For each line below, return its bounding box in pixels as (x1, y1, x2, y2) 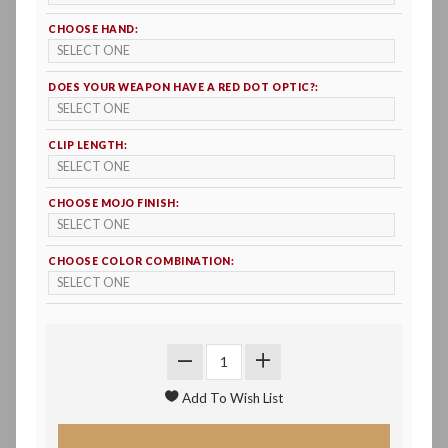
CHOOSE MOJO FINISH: (48, 197, 180, 210)
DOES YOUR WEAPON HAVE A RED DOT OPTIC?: (48, 81, 319, 94)
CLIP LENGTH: (48, 139, 128, 152)
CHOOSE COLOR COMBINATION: (48, 255, 235, 268)
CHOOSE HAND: (48, 23, 139, 36)
